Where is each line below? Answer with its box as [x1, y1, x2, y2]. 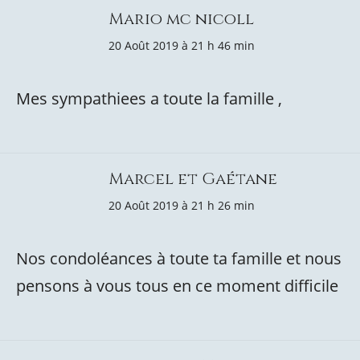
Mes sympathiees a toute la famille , [16, 88, 282, 109]
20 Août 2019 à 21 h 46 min [108, 38, 255, 53]
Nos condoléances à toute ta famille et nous [16, 247, 342, 269]
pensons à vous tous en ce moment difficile [16, 275, 338, 297]
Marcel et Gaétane [108, 168, 277, 190]
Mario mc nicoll [108, 8, 254, 30]
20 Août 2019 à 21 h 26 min [108, 198, 255, 213]
